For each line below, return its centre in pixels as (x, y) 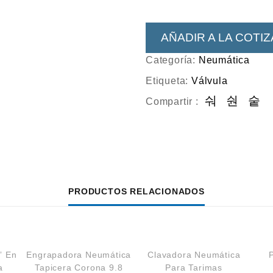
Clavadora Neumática (194, 255)
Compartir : (172, 101)
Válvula (210, 81)
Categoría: (172, 60)
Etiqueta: (169, 81)
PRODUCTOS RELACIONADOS (136, 191)
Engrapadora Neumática (79, 255)
